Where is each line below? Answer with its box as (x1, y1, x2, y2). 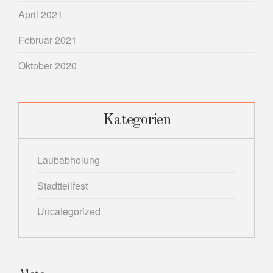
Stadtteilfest (37, 178, 88, 193)
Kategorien (102, 112, 171, 128)
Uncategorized (37, 204, 101, 218)
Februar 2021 (18, 32, 77, 47)
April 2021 (18, 7, 63, 21)
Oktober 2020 (18, 58, 77, 73)
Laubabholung (37, 152, 100, 167)
